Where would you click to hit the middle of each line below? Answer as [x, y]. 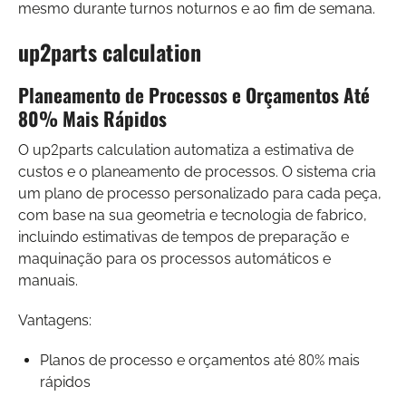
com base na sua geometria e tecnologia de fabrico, [193, 215]
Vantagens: [55, 320]
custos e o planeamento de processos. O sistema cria [197, 171]
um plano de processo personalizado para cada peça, [200, 193]
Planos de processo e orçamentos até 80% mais [200, 360]
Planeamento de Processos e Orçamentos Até [194, 94]
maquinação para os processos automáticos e [174, 258]
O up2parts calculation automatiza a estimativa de [186, 150]
